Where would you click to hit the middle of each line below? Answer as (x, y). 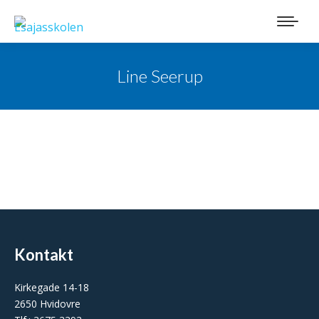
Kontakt (44, 255)
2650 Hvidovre (47, 304)
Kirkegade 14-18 (52, 287)
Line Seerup (159, 76)
